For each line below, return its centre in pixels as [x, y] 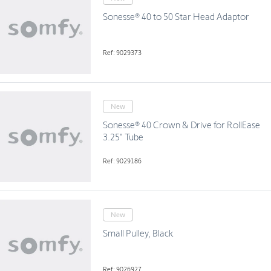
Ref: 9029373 [122, 52]
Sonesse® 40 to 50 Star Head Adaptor [176, 17]
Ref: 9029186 [122, 161]
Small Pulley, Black [138, 233]
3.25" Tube [123, 137]
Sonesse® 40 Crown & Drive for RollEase [181, 125]
